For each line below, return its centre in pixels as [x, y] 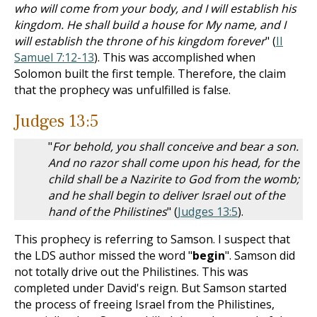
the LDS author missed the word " [103, 255]
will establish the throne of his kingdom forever [140, 41]
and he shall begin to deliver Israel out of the [167, 195]
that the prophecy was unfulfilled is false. [122, 90]
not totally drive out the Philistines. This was [131, 272]
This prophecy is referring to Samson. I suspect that [152, 239]
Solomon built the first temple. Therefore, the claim [150, 74]
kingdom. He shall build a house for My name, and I [150, 25]
